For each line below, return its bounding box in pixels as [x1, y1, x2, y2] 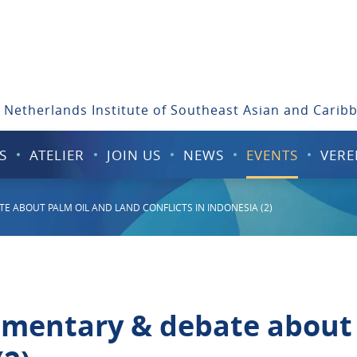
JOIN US [106, 145, 161, 164]
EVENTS [245, 145, 298, 164]
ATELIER [29, 145, 84, 164]
